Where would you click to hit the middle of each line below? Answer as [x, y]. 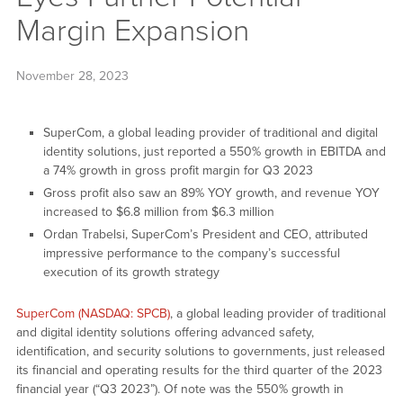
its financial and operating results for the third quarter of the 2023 [199, 371]
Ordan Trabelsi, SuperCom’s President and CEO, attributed [205, 235]
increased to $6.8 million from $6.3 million [158, 212]
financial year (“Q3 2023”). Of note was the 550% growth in [179, 390]
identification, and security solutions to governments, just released [200, 352]
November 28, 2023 [72, 76]
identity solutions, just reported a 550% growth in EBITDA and [214, 152]
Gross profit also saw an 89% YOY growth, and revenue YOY [211, 193]
